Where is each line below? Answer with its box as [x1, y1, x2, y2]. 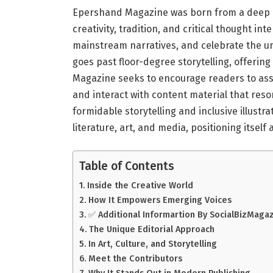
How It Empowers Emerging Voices [88, 194, 232, 206]
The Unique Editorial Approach [88, 224, 214, 235]
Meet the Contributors [88, 253, 182, 264]
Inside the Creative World [87, 180, 193, 191]
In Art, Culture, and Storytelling [88, 238, 217, 250]
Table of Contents [79, 159, 174, 174]
